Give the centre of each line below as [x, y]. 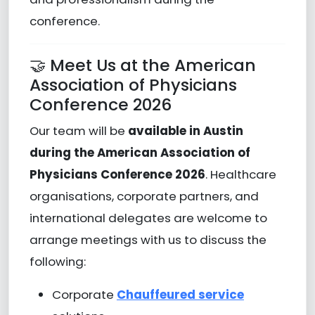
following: [57, 261]
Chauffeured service [180, 294]
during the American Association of [140, 152]
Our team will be [78, 130]
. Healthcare [240, 174]
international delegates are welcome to [148, 218]
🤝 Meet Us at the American [142, 65]
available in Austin [185, 130]
